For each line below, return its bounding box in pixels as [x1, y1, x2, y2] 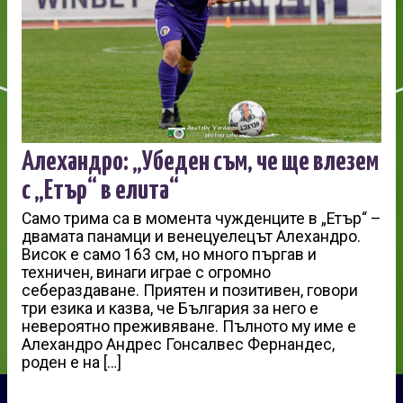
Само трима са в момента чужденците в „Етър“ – [22, 209, 381, 228]
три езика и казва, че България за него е [22, 299, 318, 318]
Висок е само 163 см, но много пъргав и [22, 245, 317, 264]
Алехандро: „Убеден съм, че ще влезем [22, 148, 379, 175]
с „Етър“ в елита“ [22, 176, 179, 204]
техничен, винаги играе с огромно [22, 263, 271, 282]
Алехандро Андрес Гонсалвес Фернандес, [22, 335, 335, 354]
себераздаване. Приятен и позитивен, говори [22, 281, 358, 300]
